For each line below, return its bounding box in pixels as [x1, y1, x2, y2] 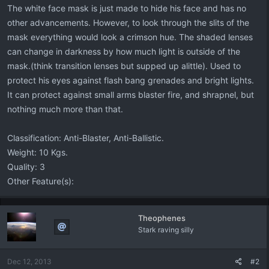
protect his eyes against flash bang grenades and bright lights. [7, 75, 254, 85]
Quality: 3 [7, 162, 45, 172]
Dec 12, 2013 [7, 257, 52, 266]
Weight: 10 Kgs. [7, 147, 68, 157]
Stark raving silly [138, 225, 194, 234]
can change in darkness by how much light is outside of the [7, 46, 240, 56]
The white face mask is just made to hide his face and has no [7, 3, 246, 13]
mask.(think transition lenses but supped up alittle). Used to [7, 61, 241, 71]
